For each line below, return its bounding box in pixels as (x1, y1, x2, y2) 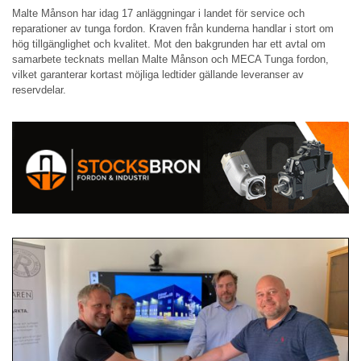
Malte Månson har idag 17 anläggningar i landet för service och (12, 6, 305, 19)
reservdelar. (12, 83, 66, 96)
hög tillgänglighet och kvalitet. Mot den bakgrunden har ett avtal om (12, 37, 326, 50)
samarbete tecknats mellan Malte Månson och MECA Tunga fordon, (12, 52, 329, 65)
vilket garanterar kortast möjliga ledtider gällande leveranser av (12, 68, 304, 81)
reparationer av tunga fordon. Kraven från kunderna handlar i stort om (12, 22, 334, 35)
